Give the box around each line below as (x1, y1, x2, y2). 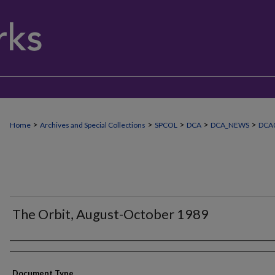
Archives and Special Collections (40, 120, 145, 130)
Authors (10, 244, 55, 259)
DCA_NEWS (211, 120, 249, 130)
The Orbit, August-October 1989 (12, 206, 209, 222)
